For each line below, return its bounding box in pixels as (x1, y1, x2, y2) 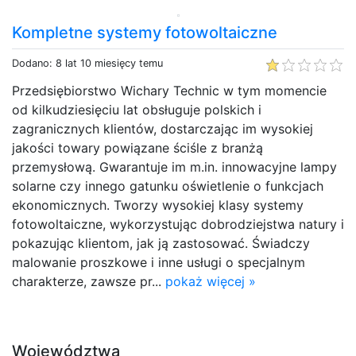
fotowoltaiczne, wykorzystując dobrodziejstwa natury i (12, 215, 344, 232)
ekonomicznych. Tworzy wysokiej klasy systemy (12, 196, 304, 213)
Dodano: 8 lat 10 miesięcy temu (12, 56, 163, 69)
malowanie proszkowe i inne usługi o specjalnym (12, 253, 305, 270)
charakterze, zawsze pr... (12, 273, 165, 289)
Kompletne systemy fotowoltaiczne (12, 22, 277, 42)
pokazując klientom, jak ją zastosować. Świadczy (12, 234, 310, 251)
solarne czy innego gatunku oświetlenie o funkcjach (12, 177, 323, 194)
